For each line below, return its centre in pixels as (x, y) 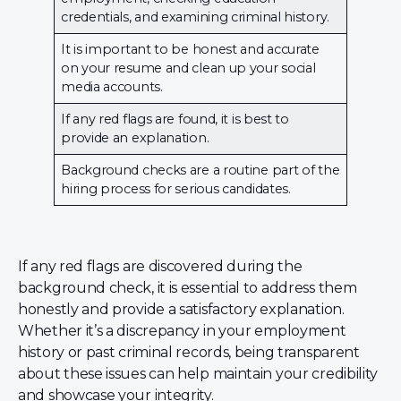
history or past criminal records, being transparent (189, 353)
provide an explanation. (135, 138)
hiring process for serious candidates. (176, 189)
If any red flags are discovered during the (160, 267)
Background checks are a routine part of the (200, 171)
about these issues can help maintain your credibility (198, 374)
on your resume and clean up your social (188, 68)
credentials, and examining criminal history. (195, 17)
